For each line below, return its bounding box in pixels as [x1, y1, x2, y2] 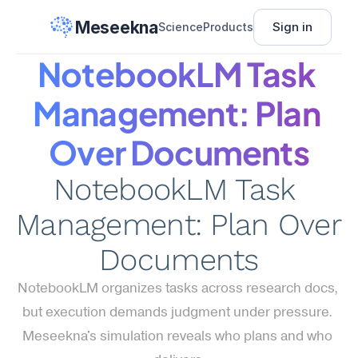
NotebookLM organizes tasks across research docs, [17, 282, 338, 296]
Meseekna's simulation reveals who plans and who [22, 330, 332, 344]
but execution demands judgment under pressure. [22, 306, 332, 320]
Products [202, 20, 253, 34]
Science [157, 20, 203, 34]
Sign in [272, 19, 312, 34]
